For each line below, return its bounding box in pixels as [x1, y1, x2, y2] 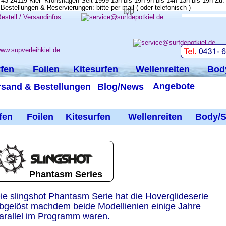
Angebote [152, 81, 195, 91]
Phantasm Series [29, 168, 102, 179]
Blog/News [97, 81, 144, 92]
